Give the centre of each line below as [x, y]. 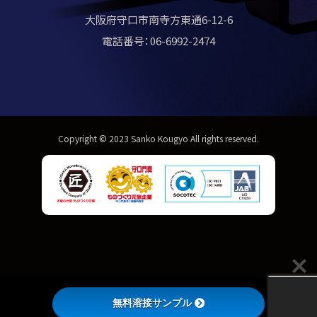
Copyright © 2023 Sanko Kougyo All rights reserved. [158, 139]
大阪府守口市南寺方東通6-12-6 [158, 20]
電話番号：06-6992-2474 [158, 41]
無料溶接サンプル [152, 303]
